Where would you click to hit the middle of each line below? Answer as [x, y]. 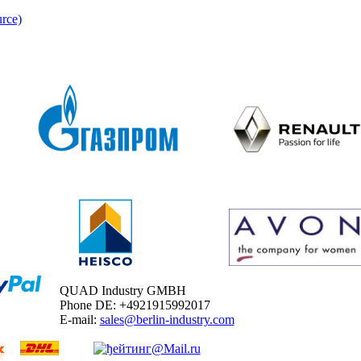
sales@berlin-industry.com [167, 320]
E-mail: [79, 320]
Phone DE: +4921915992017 [135, 305]
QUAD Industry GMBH [122, 290]
